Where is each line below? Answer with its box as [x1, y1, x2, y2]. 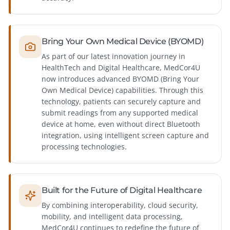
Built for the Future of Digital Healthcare [42, 185, 202, 196]
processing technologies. [42, 142, 127, 152]
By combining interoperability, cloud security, [42, 200, 198, 210]
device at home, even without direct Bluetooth [42, 119, 200, 129]
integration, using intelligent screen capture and [42, 130, 209, 141]
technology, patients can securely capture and [42, 97, 201, 107]
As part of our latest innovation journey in [42, 51, 185, 62]
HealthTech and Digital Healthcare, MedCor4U [42, 63, 200, 73]
